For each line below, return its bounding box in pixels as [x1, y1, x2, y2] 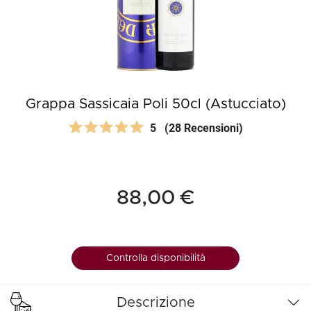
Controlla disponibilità [106, 253, 205, 263]
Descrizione [116, 296, 195, 310]
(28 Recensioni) [165, 121, 243, 135]
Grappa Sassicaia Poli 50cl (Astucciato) [25, 97, 286, 111]
